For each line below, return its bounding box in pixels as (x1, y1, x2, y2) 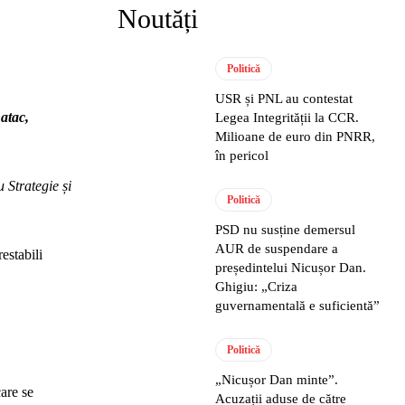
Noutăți (118, 4, 198, 33)
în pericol (215, 148, 269, 163)
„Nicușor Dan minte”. (215, 372, 339, 387)
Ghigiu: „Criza (215, 279, 298, 294)
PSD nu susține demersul (215, 222, 356, 237)
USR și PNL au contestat (215, 91, 353, 106)
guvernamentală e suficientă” (215, 298, 381, 313)
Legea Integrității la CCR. (215, 110, 360, 125)
